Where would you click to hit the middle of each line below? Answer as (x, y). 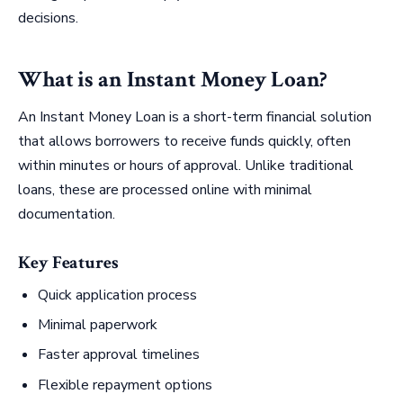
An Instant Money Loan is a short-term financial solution (195, 116)
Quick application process (118, 295)
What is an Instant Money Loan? (173, 80)
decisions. (48, 18)
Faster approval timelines (119, 355)
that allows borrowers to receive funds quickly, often (184, 141)
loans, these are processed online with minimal (165, 189)
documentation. (67, 214)
